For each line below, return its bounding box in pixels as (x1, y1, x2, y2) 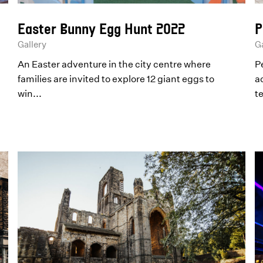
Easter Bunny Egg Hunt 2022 (18, 19, 186, 37)
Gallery (18, 38, 47, 50)
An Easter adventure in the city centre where (18, 58, 211, 70)
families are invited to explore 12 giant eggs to (18, 72, 215, 85)
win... (18, 87, 42, 99)
